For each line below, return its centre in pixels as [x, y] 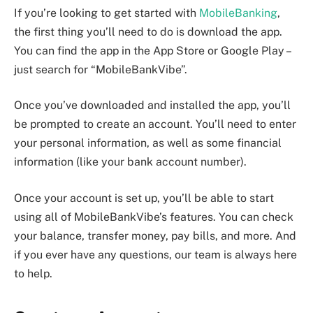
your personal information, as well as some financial [148, 143]
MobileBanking [238, 13]
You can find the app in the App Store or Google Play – [152, 50]
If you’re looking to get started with [107, 13]
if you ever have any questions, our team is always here [155, 254]
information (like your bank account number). [130, 162]
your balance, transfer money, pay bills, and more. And [155, 235]
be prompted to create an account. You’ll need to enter [155, 124]
